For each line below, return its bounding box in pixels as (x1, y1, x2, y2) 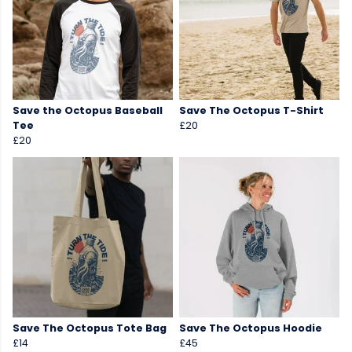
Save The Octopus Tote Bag (13, 321, 167, 335)
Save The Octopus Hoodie (179, 321, 322, 335)
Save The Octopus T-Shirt (179, 104, 324, 118)
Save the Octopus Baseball (13, 104, 163, 118)
